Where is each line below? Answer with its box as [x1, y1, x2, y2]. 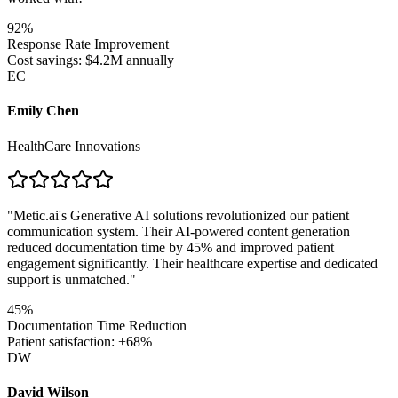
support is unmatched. [7, 271, 130, 287]
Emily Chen [7, 103, 79, 119]
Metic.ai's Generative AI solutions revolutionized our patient [13, 207, 349, 223]
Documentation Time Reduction [7, 317, 187, 333]
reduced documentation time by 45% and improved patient [7, 239, 334, 255]
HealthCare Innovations [7, 138, 140, 154]
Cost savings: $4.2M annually [7, 52, 174, 68]
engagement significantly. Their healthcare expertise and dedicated [7, 255, 378, 271]
